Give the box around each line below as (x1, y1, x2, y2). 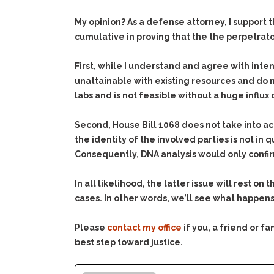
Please (75, 223, 107, 232)
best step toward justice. (75, 237, 183, 247)
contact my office (107, 223, 182, 232)
